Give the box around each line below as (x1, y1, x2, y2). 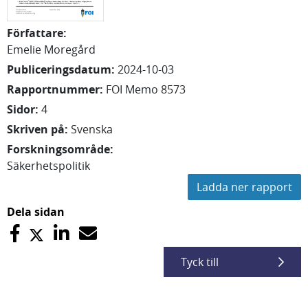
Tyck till (181, 254, 219, 269)
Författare (7, 25, 63, 41)
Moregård (44, 42, 96, 57)
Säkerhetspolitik (7, 158, 90, 173)
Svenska (71, 122, 113, 137)
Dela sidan (7, 204, 65, 219)
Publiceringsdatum (7, 62, 111, 77)
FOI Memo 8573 (106, 82, 186, 97)
